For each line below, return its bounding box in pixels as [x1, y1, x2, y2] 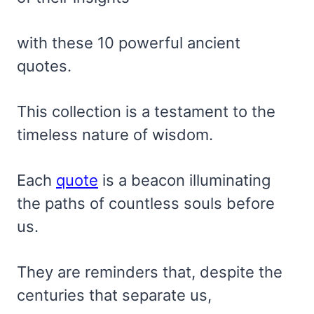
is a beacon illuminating [98, 171, 271, 190]
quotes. [17, 57, 71, 76]
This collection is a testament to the [17, 102, 275, 121]
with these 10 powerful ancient [17, 34, 240, 53]
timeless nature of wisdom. [17, 125, 213, 144]
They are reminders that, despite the [17, 263, 282, 282]
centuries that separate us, [17, 286, 212, 305]
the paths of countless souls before [17, 194, 275, 213]
